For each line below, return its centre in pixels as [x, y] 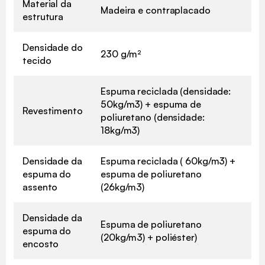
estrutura [43, 16]
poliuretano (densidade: [153, 117]
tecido [37, 60]
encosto [41, 243]
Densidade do [53, 47]
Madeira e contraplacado [156, 10]
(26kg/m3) [123, 187]
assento [40, 187]
